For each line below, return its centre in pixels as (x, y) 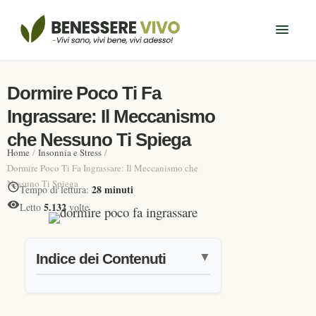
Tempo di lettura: (56, 189)
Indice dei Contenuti (101, 258)
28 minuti (113, 189)
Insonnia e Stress (69, 152)
